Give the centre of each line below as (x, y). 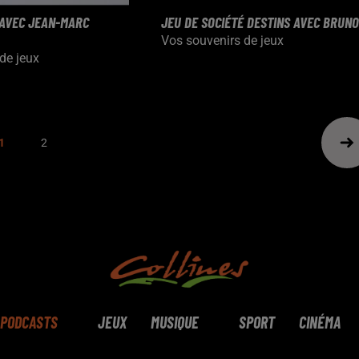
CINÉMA (320, 322)
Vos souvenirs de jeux (222, 40)
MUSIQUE (175, 322)
